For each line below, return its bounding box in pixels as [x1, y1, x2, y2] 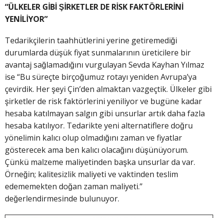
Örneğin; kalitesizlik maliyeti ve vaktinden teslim [5, 169, 178, 180]
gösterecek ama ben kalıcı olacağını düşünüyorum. [5, 145, 188, 156]
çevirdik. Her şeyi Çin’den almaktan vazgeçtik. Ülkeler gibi [5, 84, 212, 95]
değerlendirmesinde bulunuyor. [5, 193, 119, 204]
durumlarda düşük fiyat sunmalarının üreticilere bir [5, 47, 191, 58]
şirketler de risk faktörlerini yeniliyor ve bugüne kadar [5, 96, 202, 107]
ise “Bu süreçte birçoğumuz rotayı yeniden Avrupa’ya [5, 72, 197, 83]
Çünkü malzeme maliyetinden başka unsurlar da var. [5, 157, 195, 168]
